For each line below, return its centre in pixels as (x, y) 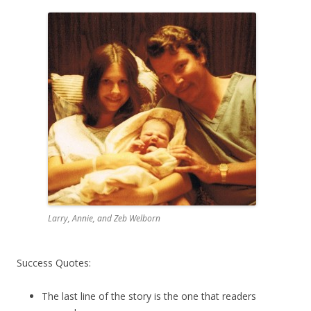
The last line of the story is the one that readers (149, 296)
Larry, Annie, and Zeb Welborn (104, 218)
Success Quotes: (54, 263)
